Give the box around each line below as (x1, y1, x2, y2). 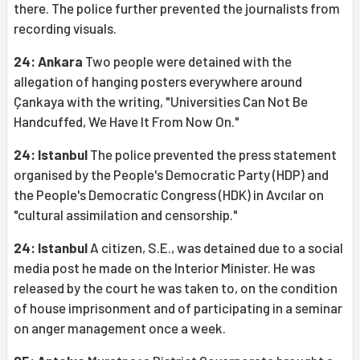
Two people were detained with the (83, 53, 292, 70)
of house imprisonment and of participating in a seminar (14, 300, 342, 317)
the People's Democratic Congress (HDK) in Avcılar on (14, 186, 324, 203)
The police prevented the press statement (88, 146, 337, 163)
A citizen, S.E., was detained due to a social (88, 239, 343, 256)
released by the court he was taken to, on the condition (14, 280, 337, 297)
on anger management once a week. (14, 320, 226, 337)
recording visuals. (14, 20, 117, 37)
